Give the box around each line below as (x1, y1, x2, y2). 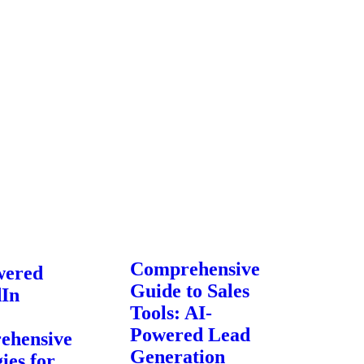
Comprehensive (130, 258, 260, 280)
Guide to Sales (130, 280, 249, 302)
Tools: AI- (130, 302, 212, 324)
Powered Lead (130, 324, 250, 346)
